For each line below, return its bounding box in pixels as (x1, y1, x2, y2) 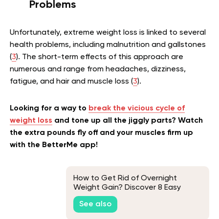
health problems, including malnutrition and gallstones (10, 41, 206, 49)
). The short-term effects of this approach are (16, 53, 183, 62)
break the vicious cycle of (88, 105, 185, 113)
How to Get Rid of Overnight (73, 174, 177, 182)
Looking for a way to (10, 105, 88, 113)
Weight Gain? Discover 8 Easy (73, 183, 181, 192)
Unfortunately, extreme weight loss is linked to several (10, 29, 206, 37)
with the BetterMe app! (10, 141, 98, 150)
